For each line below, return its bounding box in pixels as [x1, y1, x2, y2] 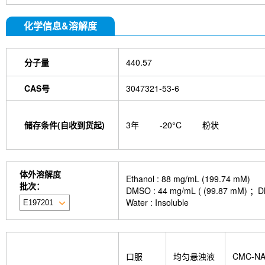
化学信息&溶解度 [24, 19, 97, 33]
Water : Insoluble [126, 196, 189, 209]
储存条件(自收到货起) [24, 119, 105, 131]
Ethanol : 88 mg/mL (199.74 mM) [126, 173, 250, 185]
